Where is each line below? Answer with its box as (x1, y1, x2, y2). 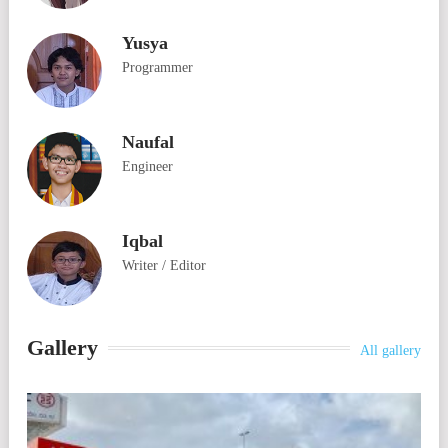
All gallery (360, 343, 422, 358)
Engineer (122, 159, 173, 174)
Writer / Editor (122, 258, 206, 273)
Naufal (122, 132, 174, 152)
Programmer (122, 60, 193, 75)
